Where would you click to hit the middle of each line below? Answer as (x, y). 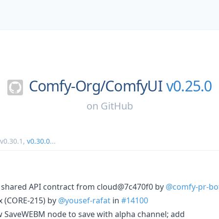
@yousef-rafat (84, 200)
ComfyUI (134, 86)
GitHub (117, 106)
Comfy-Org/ (67, 86)
